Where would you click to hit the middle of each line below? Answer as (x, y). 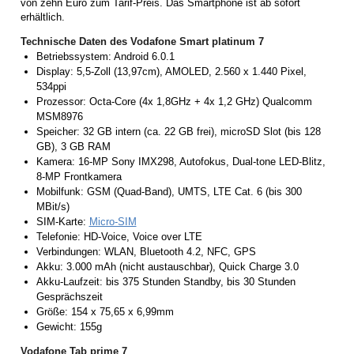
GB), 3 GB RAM (73, 147)
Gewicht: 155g (69, 327)
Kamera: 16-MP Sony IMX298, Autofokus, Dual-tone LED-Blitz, (181, 162)
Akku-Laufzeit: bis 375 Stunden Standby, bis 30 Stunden (166, 282)
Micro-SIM (113, 222)
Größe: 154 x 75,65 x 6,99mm (105, 312)
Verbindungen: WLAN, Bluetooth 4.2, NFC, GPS (146, 252)
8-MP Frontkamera (79, 177)
